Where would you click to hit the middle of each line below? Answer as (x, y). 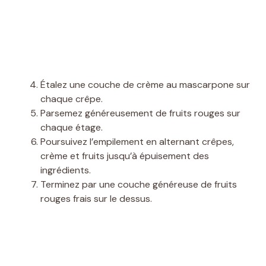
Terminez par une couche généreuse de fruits (139, 184)
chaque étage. (72, 127)
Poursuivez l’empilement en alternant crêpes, (137, 141)
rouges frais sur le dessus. (96, 198)
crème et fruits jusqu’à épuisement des (125, 156)
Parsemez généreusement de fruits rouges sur (140, 113)
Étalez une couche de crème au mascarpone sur (145, 84)
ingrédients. (66, 170)
